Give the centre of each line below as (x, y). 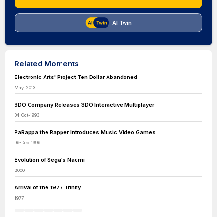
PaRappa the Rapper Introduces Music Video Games (85, 132)
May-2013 (25, 87)
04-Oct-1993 (27, 115)
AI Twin (122, 23)
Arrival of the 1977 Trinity (48, 187)
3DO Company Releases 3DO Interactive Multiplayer (84, 105)
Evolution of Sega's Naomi (50, 160)
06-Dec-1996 (27, 143)
